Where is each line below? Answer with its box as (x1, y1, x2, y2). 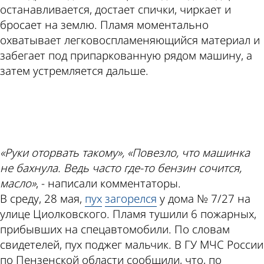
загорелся (105, 191, 157, 207)
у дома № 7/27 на (157, 191, 250, 207)
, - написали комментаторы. (36, 176, 181, 192)
